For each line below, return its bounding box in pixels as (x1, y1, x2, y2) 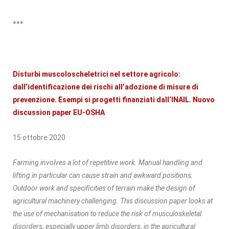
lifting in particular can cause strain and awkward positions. (13, 171, 193, 179)
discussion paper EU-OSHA (13, 108, 105, 117)
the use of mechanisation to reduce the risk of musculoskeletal (13, 209, 201, 218)
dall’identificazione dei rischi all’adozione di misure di (13, 82, 198, 91)
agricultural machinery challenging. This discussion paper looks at (13, 196, 213, 205)
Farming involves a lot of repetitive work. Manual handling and (13, 158, 202, 167)
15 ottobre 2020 (13, 133, 65, 142)
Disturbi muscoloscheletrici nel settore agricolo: (13, 70, 180, 78)
